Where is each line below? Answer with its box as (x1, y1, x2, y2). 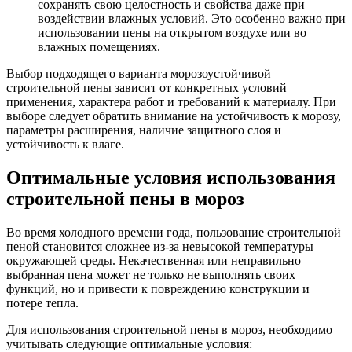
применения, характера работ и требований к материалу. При (6, 94, 336, 108)
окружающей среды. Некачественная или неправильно (6, 253, 301, 267)
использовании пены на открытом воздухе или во (38, 25, 306, 39)
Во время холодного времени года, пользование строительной (6, 225, 341, 239)
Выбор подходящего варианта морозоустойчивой (6, 66, 271, 80)
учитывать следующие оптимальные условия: (6, 336, 252, 350)
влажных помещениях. (38, 39, 160, 53)
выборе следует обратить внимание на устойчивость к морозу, (6, 108, 341, 123)
